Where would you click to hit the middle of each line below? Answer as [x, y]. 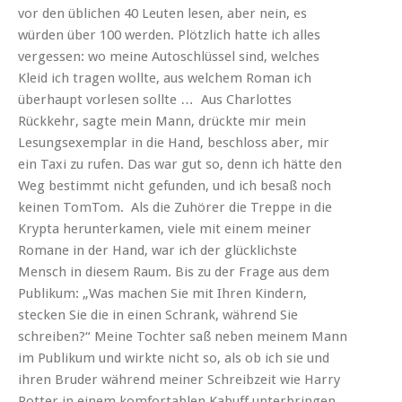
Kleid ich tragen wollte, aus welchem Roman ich [165, 78]
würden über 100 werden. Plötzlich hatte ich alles [169, 35]
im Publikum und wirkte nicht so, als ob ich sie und [174, 358]
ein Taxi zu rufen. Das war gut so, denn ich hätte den [180, 164]
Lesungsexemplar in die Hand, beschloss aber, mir [174, 142]
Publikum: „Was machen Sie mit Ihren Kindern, [162, 293]
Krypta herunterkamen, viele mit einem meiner [165, 228]
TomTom [92, 207]
